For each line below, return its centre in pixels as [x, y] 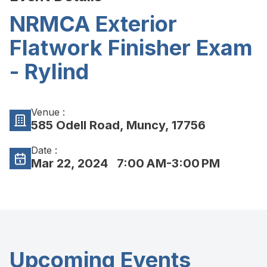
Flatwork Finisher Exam [131, 48]
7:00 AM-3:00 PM [165, 163]
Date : [44, 150]
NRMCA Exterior [93, 24]
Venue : [48, 112]
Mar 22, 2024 [71, 163]
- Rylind [49, 72]
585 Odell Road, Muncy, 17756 [118, 125]
